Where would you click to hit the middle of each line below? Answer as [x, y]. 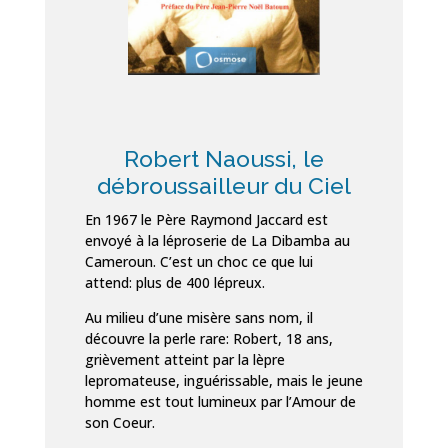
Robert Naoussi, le [223, 159]
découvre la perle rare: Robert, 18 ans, [208, 339]
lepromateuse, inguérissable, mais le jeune [223, 381]
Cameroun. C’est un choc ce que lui [198, 262]
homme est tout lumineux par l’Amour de [220, 402]
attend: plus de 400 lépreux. [174, 283]
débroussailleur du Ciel [223, 186]
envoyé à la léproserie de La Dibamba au [217, 241]
